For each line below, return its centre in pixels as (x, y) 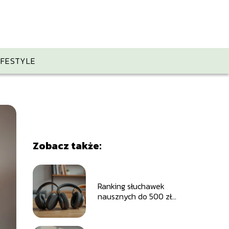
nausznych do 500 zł (134, 196)
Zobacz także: (67, 146)
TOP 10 (110, 207)
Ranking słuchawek (131, 186)
